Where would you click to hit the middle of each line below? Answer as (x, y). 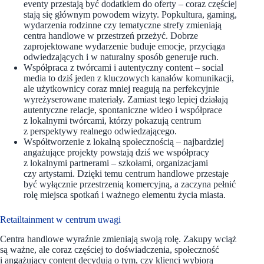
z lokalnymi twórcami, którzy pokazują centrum (112, 120)
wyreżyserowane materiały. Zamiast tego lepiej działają (126, 99)
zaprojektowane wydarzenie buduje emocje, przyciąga (124, 46)
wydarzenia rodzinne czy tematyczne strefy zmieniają (123, 25)
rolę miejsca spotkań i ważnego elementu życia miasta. (125, 194)
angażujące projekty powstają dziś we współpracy (116, 152)
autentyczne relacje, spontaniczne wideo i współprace (123, 110)
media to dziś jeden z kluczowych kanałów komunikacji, (129, 78)
